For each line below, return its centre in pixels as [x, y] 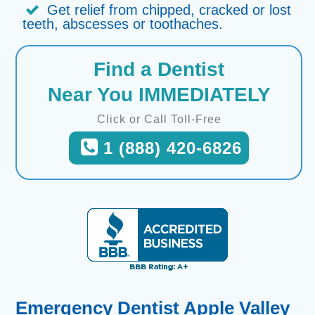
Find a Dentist [159, 69]
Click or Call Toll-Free [159, 119]
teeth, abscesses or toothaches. [123, 24]
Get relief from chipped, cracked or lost [169, 10]
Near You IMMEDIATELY [159, 95]
